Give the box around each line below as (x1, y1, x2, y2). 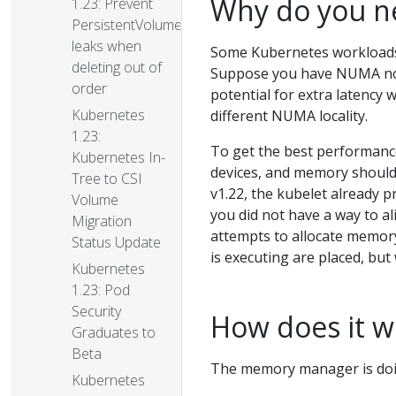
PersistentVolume (72, 15, 182, 35)
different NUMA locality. (210, 106, 368, 126)
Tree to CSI (72, 169, 142, 189)
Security (72, 301, 121, 322)
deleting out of (72, 57, 162, 78)
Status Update (72, 232, 161, 253)
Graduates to (72, 323, 156, 343)
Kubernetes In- (72, 148, 165, 168)
